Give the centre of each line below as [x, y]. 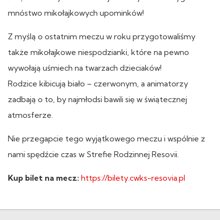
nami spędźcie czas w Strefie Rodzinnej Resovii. [93, 154]
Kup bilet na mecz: [43, 178]
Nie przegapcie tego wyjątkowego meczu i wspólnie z [107, 138]
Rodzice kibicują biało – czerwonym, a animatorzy [98, 83]
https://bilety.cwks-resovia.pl [133, 178]
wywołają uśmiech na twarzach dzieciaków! [85, 68]
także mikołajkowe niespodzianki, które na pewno [98, 52]
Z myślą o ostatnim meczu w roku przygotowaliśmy [102, 36]
